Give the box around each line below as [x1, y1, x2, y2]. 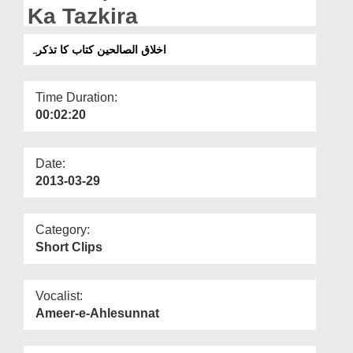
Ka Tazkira [28, 3, 138, 28]
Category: [35, 222, 90, 236]
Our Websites [19, 32, 79, 43]
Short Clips [35, 240, 102, 254]
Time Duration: [35, 90, 117, 104]
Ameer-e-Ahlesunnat [35, 306, 159, 320]
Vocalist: [35, 288, 83, 303]
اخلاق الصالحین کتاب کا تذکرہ [30, 43, 166, 56]
